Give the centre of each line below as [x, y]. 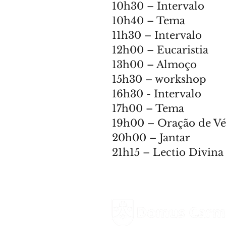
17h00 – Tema [148, 108]
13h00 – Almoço [154, 65]
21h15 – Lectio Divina [168, 152]
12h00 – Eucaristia [162, 50]
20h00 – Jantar [151, 138]
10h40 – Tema [149, 21]
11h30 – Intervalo [157, 35]
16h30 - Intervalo [157, 94]
